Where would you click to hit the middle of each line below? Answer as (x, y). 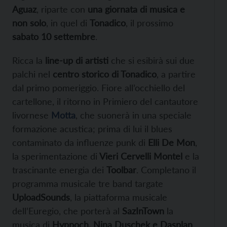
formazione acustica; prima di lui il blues (92, 128)
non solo (29, 23)
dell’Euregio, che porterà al (67, 211)
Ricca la (29, 60)
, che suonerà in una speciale (134, 115)
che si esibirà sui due (152, 60)
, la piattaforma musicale (119, 197)
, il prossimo (149, 23)
